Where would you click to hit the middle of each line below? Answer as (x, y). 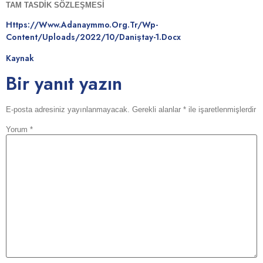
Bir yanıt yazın (64, 84)
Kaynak (20, 58)
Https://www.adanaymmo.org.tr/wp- (82, 25)
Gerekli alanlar (158, 110)
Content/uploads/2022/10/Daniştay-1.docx (93, 37)
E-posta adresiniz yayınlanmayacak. (68, 110)
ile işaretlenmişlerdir (221, 110)
